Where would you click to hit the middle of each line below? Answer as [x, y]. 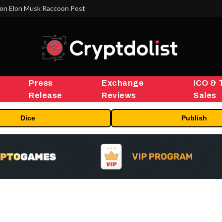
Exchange [123, 83]
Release [46, 95]
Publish [194, 118]
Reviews [119, 95]
